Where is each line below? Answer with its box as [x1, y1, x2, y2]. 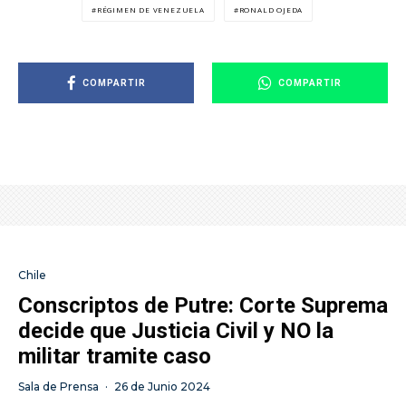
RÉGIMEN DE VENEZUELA [96, 5, 205, 15]
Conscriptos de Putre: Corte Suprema [18, 293, 388, 319]
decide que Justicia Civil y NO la [18, 318, 333, 344]
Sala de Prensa [18, 380, 99, 394]
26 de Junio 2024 [114, 380, 210, 394]
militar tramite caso [18, 343, 211, 370]
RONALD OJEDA [238, 5, 304, 15]
